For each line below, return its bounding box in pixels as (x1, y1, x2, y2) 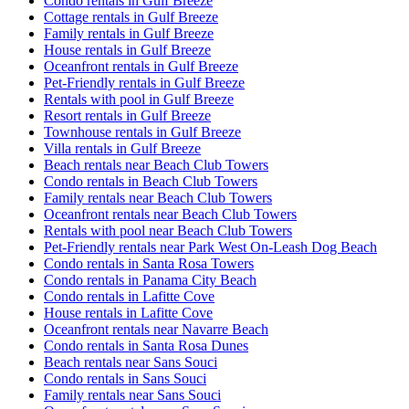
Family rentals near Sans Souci (44, 386, 221, 403)
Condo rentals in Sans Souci (44, 370, 206, 386)
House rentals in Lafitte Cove (44, 304, 213, 320)
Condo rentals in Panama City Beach (44, 271, 257, 288)
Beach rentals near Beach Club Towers (44, 156, 268, 173)
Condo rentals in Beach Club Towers (44, 173, 257, 189)
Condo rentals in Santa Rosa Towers (44, 255, 254, 271)
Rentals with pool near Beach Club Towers (44, 222, 292, 238)
